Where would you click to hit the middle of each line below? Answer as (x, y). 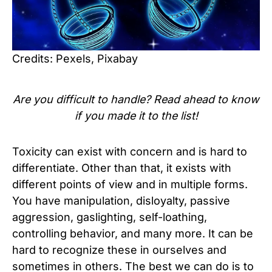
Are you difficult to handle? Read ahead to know (136, 99)
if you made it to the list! (136, 115)
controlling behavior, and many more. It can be (133, 233)
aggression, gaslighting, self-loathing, (110, 217)
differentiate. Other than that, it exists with (122, 168)
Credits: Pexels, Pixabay (75, 58)
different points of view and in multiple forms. (130, 184)
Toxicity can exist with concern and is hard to (130, 151)
